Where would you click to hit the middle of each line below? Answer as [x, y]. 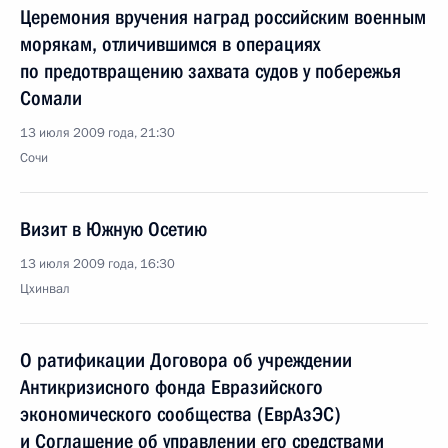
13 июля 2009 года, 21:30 [97, 133]
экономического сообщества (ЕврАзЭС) [180, 414]
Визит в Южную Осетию [113, 229]
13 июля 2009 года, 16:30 [97, 264]
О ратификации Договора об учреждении [186, 360]
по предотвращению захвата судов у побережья [210, 71]
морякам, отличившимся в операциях [170, 44]
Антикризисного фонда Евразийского [171, 387]
